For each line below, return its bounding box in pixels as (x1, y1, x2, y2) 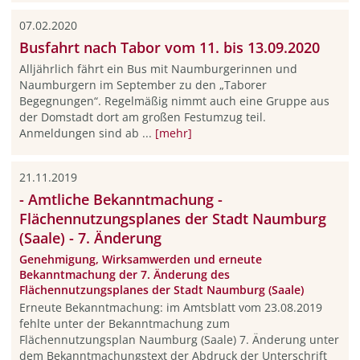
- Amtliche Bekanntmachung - (18, 189, 223, 209)
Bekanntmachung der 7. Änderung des (18, 266, 230, 282)
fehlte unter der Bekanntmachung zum (18, 316, 230, 332)
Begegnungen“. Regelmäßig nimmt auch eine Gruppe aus (18, 92, 329, 108)
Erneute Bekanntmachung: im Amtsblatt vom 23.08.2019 (18, 300, 322, 316)
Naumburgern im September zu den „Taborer (18, 76, 267, 92)
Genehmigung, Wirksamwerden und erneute (18, 251, 262, 267)
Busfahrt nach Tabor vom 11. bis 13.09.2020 (18, 37, 320, 57)
